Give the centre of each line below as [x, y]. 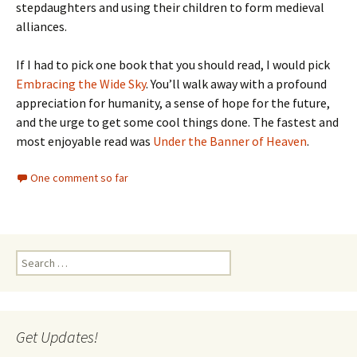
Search [32, 257]
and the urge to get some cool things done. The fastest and [177, 122]
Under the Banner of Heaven [230, 141]
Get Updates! [57, 337]
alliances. [41, 26]
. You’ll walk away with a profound [236, 84]
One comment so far [79, 178]
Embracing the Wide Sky [81, 84]
